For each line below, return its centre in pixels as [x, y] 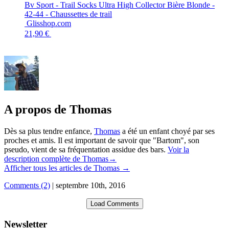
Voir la [178, 149]
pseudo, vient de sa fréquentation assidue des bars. [86, 149]
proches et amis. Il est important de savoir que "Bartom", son [102, 140]
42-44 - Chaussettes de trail [68, 14]
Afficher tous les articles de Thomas [63, 168]
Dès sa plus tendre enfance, [49, 131]
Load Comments [114, 203]
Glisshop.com [118, 24]
